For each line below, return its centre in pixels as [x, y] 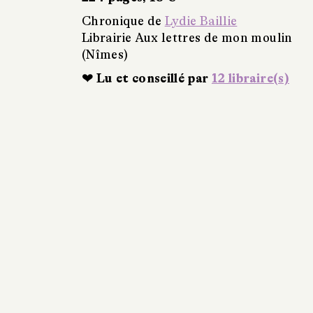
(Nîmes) [105, 54]
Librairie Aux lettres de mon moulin [187, 37]
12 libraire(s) [250, 78]
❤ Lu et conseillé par [147, 78]
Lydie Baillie [201, 21]
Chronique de [123, 21]
